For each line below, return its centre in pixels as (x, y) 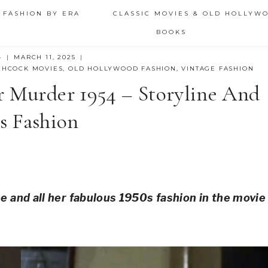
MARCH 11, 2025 (45, 57)
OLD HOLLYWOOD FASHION (122, 68)
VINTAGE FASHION (218, 68)
